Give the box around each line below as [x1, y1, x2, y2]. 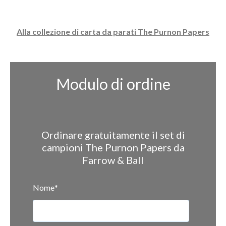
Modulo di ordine [55, 74, 171, 93]
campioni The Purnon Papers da [41, 141, 185, 153]
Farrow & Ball [82, 153, 144, 166]
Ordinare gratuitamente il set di [41, 128, 185, 141]
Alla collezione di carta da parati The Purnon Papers [17, 26, 209, 36]
